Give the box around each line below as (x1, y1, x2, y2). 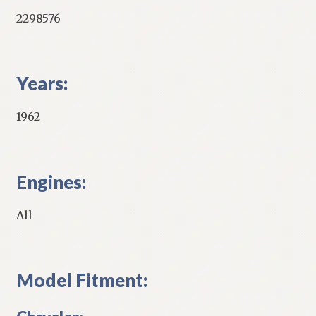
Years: (16, 72, 68, 95)
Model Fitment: (16, 268, 147, 291)
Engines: (16, 170, 86, 193)
